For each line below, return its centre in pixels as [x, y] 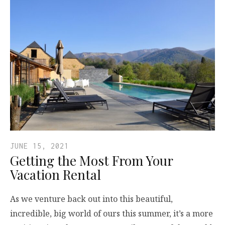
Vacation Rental [55, 175]
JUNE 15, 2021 [39, 146]
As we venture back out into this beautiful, [91, 199]
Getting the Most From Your [91, 161]
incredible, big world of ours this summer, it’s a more [111, 214]
